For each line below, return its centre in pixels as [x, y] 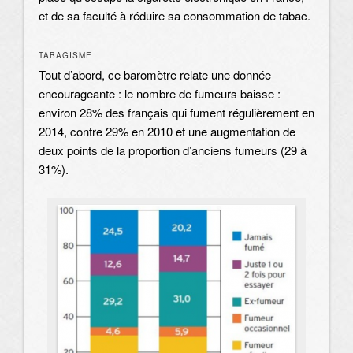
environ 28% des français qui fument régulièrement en [176, 112]
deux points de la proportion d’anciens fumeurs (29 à [173, 150]
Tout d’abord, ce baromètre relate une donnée [155, 74]
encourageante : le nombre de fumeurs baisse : [160, 93]
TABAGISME [65, 55]
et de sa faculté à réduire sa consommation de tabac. [175, 16]
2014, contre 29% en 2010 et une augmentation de [167, 131]
